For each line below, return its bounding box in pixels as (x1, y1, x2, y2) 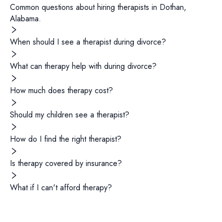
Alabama (10, 13, 39, 24)
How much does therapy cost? (10, 85, 113, 96)
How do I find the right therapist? (10, 133, 121, 145)
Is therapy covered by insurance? (10, 158, 122, 169)
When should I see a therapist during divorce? (10, 36, 166, 48)
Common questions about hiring (10, 1, 117, 13)
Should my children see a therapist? (10, 109, 129, 120)
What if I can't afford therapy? (10, 182, 112, 193)
